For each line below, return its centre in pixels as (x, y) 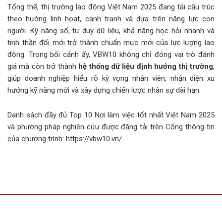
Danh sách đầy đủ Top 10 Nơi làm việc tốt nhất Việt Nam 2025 (111, 115)
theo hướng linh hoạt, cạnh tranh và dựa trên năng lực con (111, 19)
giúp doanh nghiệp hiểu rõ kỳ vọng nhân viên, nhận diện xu (111, 78)
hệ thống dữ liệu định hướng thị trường (146, 66)
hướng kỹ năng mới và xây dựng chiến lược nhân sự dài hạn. (104, 90)
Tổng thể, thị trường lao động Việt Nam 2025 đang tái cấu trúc (111, 7)
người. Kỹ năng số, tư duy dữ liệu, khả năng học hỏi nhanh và (111, 30)
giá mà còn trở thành (43, 66)
